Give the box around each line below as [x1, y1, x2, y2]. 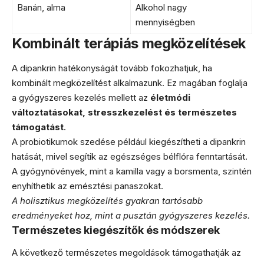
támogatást [12, 121, 64, 133]
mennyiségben [135, 16, 195, 28]
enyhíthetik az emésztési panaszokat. [12, 180, 163, 192]
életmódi [150, 91, 190, 103]
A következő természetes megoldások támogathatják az [12, 247, 241, 259]
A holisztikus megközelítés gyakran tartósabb [12, 194, 203, 206]
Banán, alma [16, 2, 65, 14]
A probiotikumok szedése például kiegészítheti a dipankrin [12, 136, 246, 147]
